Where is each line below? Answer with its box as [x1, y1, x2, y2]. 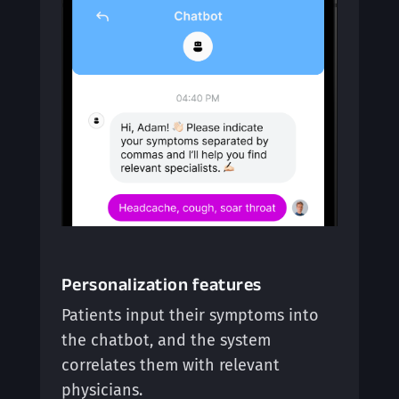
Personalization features [61, 273, 262, 294]
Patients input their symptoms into [61, 305, 319, 325]
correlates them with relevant [61, 354, 280, 375]
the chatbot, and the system [61, 330, 271, 350]
